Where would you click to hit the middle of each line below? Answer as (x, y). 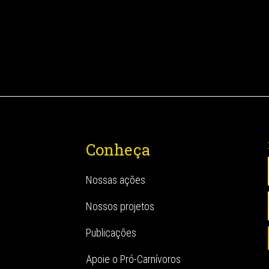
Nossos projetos (120, 206)
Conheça (119, 150)
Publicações (111, 233)
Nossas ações (116, 180)
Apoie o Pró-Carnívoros (134, 259)
